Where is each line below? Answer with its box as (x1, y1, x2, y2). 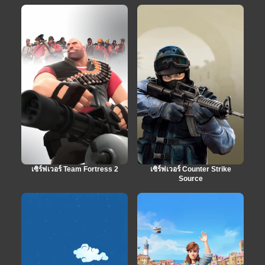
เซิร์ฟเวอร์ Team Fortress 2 (31, 164, 118, 173)
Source (178, 174, 203, 183)
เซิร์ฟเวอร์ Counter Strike (150, 164, 231, 173)
